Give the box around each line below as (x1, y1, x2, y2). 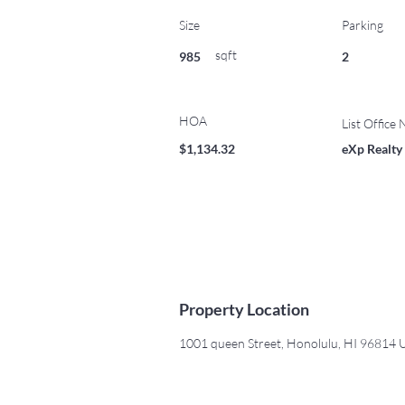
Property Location (179, 299, 309, 319)
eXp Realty (342, 141, 402, 156)
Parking (342, 17, 383, 33)
